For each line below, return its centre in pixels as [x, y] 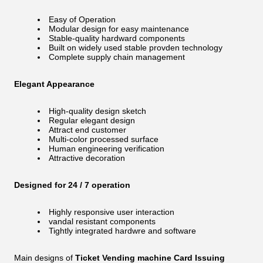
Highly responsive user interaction [112, 212]
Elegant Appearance [54, 84]
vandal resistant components [102, 221]
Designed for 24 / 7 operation [72, 185]
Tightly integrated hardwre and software [122, 231]
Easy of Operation [82, 19]
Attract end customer [87, 130]
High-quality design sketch [97, 111]
